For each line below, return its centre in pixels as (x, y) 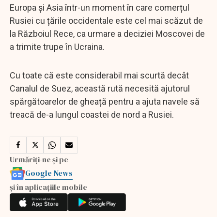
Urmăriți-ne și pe (39, 159)
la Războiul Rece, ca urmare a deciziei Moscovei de (107, 33)
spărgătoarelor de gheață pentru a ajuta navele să (105, 101)
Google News (49, 173)
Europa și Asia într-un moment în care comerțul (100, 7)
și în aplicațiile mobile (48, 187)
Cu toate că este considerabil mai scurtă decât (99, 75)
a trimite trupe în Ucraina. (57, 46)
